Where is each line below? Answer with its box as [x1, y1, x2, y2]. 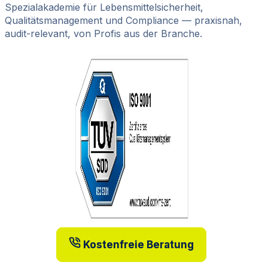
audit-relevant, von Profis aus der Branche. [5, 27, 202, 39]
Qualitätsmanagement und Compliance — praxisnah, [5, 14, 242, 26]
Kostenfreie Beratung [83, 238, 194, 251]
